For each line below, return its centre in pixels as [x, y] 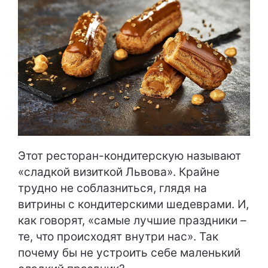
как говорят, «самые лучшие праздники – [132, 221]
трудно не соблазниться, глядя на [112, 188]
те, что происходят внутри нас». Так [118, 237]
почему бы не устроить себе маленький [129, 253]
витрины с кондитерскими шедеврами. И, [133, 205]
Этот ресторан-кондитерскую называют [130, 156]
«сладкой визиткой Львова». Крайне [119, 172]
